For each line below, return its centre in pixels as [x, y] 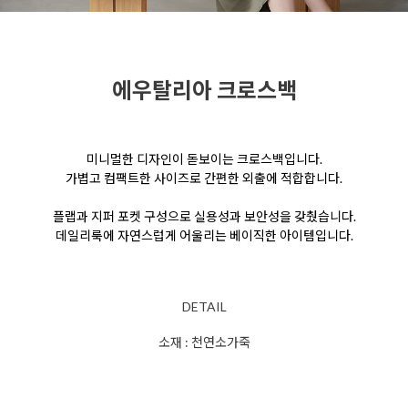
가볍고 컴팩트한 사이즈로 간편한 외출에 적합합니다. [204, 178]
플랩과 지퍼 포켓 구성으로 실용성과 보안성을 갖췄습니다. [204, 217]
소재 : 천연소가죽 [204, 342]
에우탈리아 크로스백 [204, 90]
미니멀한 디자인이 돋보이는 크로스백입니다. [204, 159]
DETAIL [204, 307]
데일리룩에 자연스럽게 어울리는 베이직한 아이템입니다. [204, 236]
